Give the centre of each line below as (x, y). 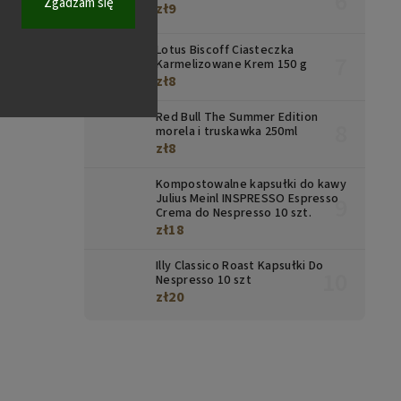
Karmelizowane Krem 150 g (232, 65)
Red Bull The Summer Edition (237, 118)
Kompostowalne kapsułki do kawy (252, 185)
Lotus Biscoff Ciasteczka (225, 51)
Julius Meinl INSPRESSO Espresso (247, 199)
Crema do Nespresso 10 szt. (234, 213)
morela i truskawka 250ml (227, 132)
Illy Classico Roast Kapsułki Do (240, 266)
